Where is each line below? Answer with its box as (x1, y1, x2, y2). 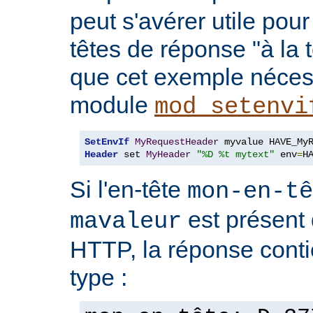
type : (70, 263, 127, 291)
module (70, 91, 154, 118)
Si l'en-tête (70, 175, 187, 203)
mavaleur (70, 208, 182, 235)
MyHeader (146, 148, 191, 160)
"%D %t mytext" (196, 148, 275, 160)
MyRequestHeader (135, 136, 219, 147)
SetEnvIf (85, 136, 129, 147)
